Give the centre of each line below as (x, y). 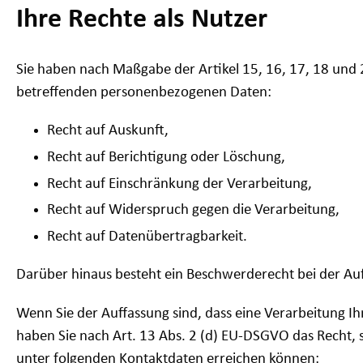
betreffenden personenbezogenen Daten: (144, 92)
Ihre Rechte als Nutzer (142, 19)
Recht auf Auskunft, (108, 130)
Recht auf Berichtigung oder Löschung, (167, 157)
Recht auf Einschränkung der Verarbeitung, (180, 184)
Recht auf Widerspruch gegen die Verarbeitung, (194, 211)
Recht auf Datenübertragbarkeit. (147, 237)
